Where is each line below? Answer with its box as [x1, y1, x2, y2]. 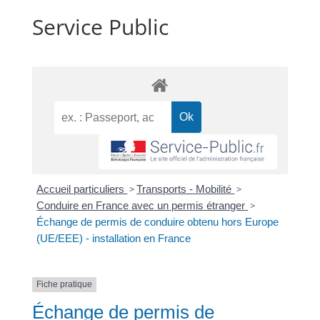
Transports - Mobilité [136, 183, 235, 196]
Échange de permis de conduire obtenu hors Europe [36, 216, 279, 229]
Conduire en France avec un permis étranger [36, 199, 249, 212]
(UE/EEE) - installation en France [36, 232, 191, 245]
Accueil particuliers [36, 183, 128, 196]
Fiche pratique [36, 279, 92, 290]
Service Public [31, 12, 169, 41]
